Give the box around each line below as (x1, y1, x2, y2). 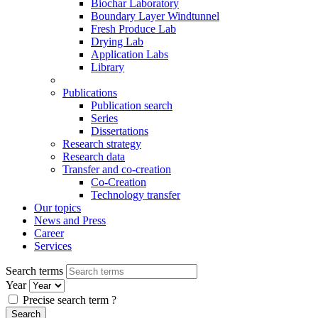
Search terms (6, 264, 63, 277)
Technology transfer (91, 188, 180, 201)
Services (34, 239, 72, 252)
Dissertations (91, 124, 148, 137)
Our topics (34, 201, 81, 214)
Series (91, 111, 118, 124)
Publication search (91, 99, 172, 111)
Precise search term (23, 293, 109, 306)
